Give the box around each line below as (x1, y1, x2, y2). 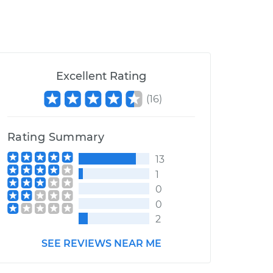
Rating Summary (7, 130, 105, 144)
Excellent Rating (56, 69, 146, 83)
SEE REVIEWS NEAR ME (41, 237, 161, 249)
